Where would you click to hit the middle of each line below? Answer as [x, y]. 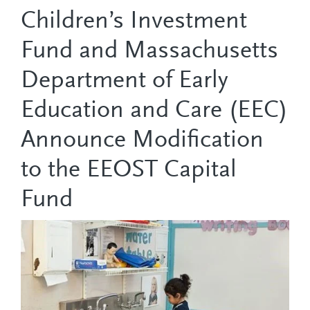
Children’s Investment [134, 22]
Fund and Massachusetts [149, 52]
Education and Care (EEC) [154, 111]
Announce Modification [142, 141]
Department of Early [125, 81]
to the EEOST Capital [129, 171]
